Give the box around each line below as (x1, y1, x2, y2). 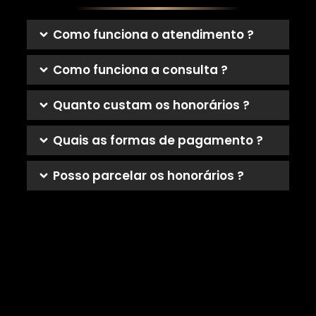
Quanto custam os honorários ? (52, 97, 250, 114)
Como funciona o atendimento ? (52, 26, 254, 43)
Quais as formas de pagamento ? (52, 132, 263, 149)
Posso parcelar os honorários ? (52, 167, 244, 184)
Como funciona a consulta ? (52, 61, 228, 78)
